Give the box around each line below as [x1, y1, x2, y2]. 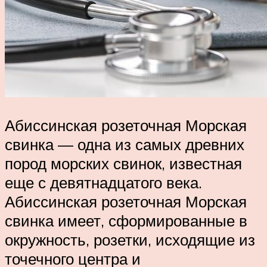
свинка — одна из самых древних [5, 135, 244, 154]
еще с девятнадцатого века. [5, 173, 202, 193]
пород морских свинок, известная [5, 154, 242, 173]
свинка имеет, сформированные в [5, 211, 247, 231]
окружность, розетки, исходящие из [5, 230, 255, 250]
